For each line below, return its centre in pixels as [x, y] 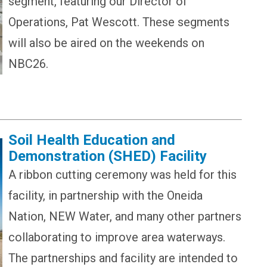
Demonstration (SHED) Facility [108, 156]
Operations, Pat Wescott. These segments [119, 22]
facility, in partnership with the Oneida [105, 195]
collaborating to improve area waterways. [117, 237]
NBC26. [30, 63]
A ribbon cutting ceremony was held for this [122, 174]
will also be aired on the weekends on [106, 43]
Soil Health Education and [92, 140]
